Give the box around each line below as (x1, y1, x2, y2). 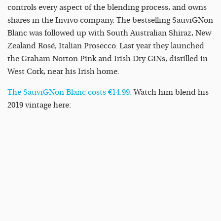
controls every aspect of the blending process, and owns (7, 3, 207, 12)
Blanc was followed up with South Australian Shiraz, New (7, 29, 211, 38)
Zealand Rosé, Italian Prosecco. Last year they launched (7, 41, 204, 51)
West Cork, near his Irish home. (7, 67, 119, 76)
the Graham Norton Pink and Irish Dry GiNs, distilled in (7, 54, 208, 64)
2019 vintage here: (7, 101, 71, 110)
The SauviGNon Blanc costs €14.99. (7, 88, 132, 97)
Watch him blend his (132, 88, 209, 97)
